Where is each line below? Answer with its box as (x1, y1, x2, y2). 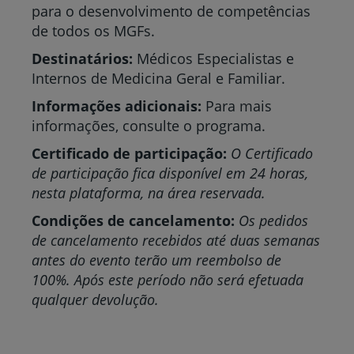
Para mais (201, 96, 272, 115)
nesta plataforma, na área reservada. (32, 183, 265, 202)
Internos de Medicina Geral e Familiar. (32, 68, 285, 88)
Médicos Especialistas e (133, 48, 294, 68)
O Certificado (231, 143, 313, 163)
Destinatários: (32, 48, 133, 68)
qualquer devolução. (32, 289, 159, 309)
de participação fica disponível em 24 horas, (32, 163, 308, 183)
